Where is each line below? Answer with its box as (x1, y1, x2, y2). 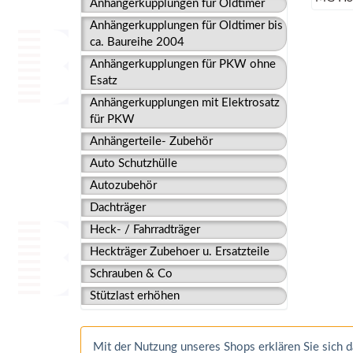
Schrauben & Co (90, 268, 173, 280)
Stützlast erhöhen (90, 290, 180, 302)
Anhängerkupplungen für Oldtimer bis (90, 20, 283, 32)
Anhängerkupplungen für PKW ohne (90, 58, 276, 70)
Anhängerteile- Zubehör (90, 136, 213, 147)
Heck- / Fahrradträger (90, 224, 200, 236)
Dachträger (90, 202, 146, 214)
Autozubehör (90, 180, 157, 191)
